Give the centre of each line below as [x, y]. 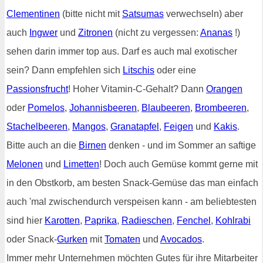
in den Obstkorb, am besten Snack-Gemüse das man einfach [132, 183]
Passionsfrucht [37, 89]
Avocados [181, 239]
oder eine [175, 70]
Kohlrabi [233, 220]
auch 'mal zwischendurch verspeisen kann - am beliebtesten [131, 202]
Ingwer [43, 33]
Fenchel [194, 220]
